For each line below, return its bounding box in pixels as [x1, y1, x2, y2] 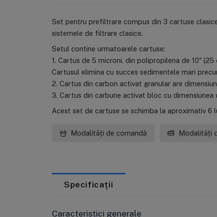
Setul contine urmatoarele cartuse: [51, 44, 165, 53]
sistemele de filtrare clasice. [51, 29, 143, 38]
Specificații [64, 179, 113, 190]
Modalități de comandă [68, 128, 147, 138]
